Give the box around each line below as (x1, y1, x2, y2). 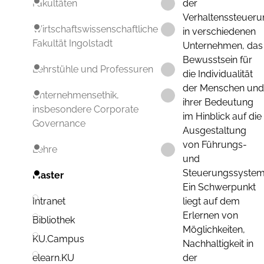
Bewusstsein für (183, 54, 252, 65)
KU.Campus (32, 233, 84, 245)
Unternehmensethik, (32, 90, 119, 101)
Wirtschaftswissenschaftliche (32, 24, 158, 35)
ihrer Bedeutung (183, 97, 253, 108)
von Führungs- (183, 139, 247, 150)
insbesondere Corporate (32, 104, 138, 115)
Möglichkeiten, (183, 224, 245, 235)
